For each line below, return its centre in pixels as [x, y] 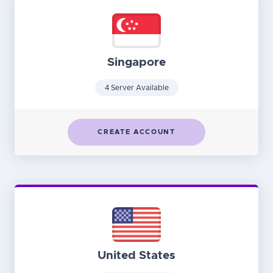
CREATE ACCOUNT [136, 132]
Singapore [136, 62]
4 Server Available [136, 87]
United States [136, 256]
